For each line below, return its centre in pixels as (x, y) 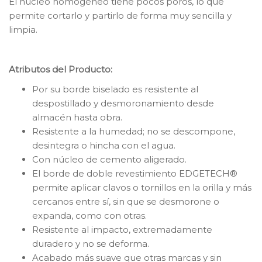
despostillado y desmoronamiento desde (123, 103)
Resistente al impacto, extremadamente (122, 229)
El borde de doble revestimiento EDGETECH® (135, 173)
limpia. (23, 29)
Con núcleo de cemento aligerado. (109, 159)
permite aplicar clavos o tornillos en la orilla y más (142, 187)
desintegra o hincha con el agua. (104, 145)
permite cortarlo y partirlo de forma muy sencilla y (120, 15)
